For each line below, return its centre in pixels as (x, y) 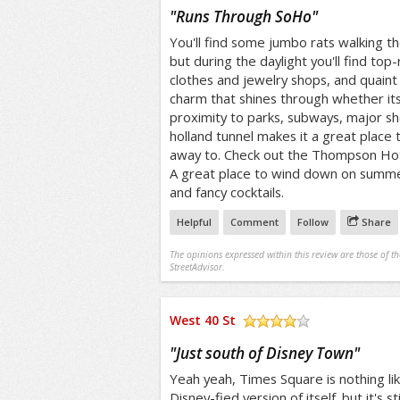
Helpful (194, 222)
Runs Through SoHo (243, 17)
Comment (254, 222)
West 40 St (202, 320)
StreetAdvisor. (197, 267)
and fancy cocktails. (226, 192)
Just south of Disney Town (264, 353)
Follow (312, 222)
